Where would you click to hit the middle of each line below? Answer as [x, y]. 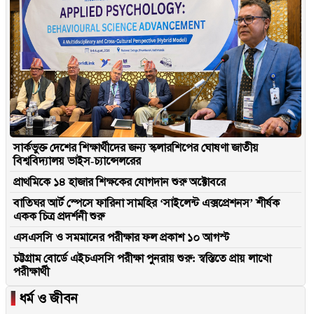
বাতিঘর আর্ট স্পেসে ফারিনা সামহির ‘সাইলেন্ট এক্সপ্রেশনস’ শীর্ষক [146, 203]
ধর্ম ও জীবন [46, 299]
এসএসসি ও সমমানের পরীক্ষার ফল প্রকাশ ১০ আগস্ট [122, 238]
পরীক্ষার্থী [31, 272]
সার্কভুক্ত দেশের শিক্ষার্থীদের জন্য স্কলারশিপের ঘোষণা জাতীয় [136, 148]
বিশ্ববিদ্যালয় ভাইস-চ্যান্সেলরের [77, 161]
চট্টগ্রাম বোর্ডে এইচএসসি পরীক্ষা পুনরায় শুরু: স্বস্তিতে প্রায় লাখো [142, 259]
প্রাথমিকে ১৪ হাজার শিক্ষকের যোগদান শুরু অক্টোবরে [120, 182]
